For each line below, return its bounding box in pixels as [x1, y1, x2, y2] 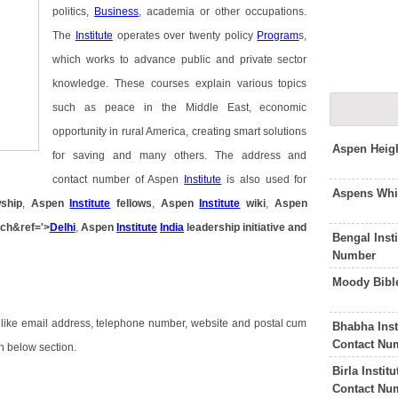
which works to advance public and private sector [52, 54, 307, 66]
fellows [110, 198, 153, 210]
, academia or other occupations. [139, 6, 307, 18]
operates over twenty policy [112, 30, 258, 42]
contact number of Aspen [52, 174, 185, 186]
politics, [52, 6, 95, 18]
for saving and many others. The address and [52, 150, 307, 162]
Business [94, 6, 139, 18]
